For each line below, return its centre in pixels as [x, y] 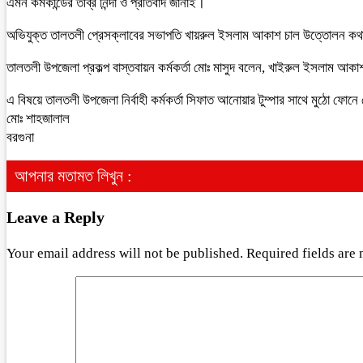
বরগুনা [20, 137]
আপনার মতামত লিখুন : [73, 176]
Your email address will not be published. [125, 253]
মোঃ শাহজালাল [38, 119]
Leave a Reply [56, 217]
